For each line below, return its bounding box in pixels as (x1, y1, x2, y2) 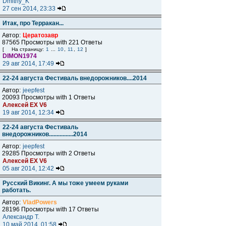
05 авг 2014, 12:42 (3, 165, 55, 172)
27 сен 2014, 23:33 (3, 5, 57, 12)
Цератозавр (23, 32, 58, 39)
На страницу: (12, 46, 45, 52)
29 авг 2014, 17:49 (3, 60, 55, 67)
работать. (2, 187, 31, 194)
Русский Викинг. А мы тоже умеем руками (3, 180, 128, 187)
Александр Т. (3, 213, 39, 220)
